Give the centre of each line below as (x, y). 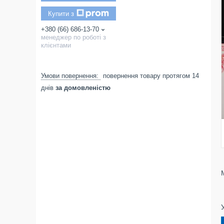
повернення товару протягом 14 (151, 76)
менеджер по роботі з (73, 37)
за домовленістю (83, 88)
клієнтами (56, 45)
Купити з (61, 13)
